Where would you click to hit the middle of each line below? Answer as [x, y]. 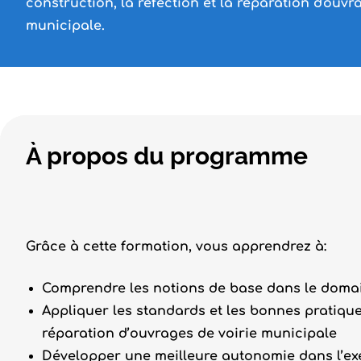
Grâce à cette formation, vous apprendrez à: [176, 246]
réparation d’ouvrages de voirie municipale [189, 333]
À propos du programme [167, 156]
